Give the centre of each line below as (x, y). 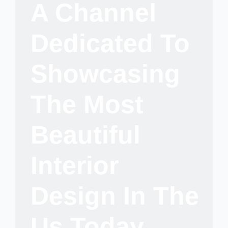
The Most (87, 105)
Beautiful (85, 135)
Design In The (115, 196)
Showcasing (105, 74)
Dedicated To (110, 44)
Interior (75, 166)
